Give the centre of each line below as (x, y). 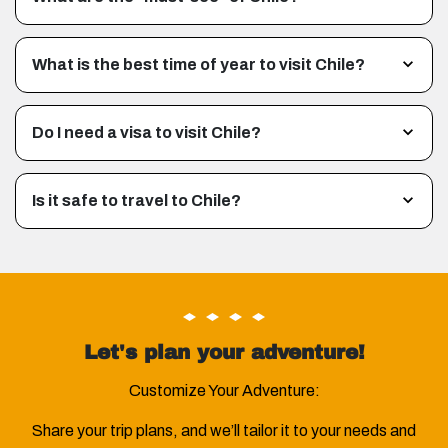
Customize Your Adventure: (224, 390)
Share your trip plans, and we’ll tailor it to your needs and (224, 430)
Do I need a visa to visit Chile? (146, 132)
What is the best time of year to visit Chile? (198, 64)
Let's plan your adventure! (224, 351)
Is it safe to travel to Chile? (136, 200)
